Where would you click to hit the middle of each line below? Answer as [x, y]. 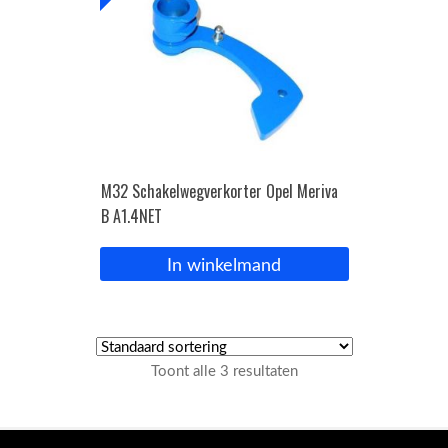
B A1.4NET [131, 216]
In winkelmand [224, 265]
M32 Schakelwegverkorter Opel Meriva [219, 191]
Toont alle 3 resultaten [224, 372]
